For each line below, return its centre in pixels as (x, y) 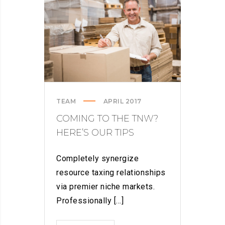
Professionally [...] (90, 201)
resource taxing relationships (111, 173)
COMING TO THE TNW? (107, 119)
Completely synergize (97, 159)
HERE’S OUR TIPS (95, 133)
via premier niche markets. (105, 187)
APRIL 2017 (122, 101)
